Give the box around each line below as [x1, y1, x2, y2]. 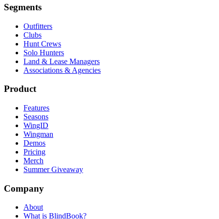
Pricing [23, 148, 45, 156]
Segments [4, 1, 42, 12]
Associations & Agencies [23, 66, 101, 74]
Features [23, 104, 49, 112]
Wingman [23, 130, 53, 139]
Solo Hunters [23, 48, 64, 57]
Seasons [23, 112, 48, 121]
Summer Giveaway [23, 165, 83, 174]
